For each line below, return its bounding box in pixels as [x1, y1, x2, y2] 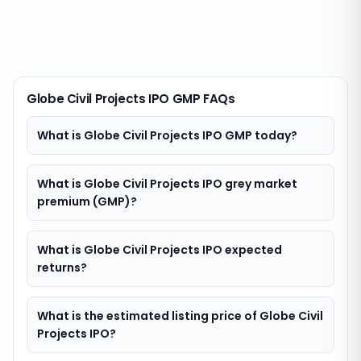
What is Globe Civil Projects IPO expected [37, 242, 282, 258]
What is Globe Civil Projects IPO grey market [37, 176, 297, 192]
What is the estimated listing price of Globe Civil [37, 308, 323, 324]
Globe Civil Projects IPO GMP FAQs [27, 90, 235, 107]
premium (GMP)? [37, 193, 137, 210]
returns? [37, 259, 87, 276]
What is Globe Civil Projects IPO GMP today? [37, 127, 297, 143]
